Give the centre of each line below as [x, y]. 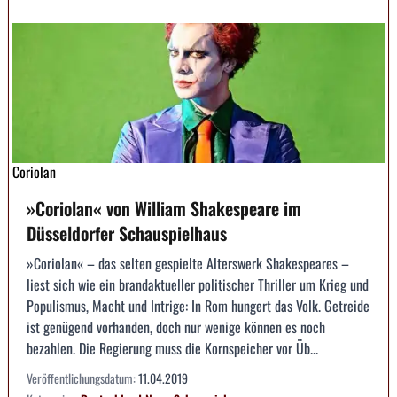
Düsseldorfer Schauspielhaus [127, 233]
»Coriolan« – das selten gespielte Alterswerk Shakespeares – [188, 263]
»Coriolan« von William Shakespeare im [164, 208]
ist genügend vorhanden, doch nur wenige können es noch [176, 327]
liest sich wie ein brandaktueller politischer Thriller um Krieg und [198, 284]
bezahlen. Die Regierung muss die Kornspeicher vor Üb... [172, 348]
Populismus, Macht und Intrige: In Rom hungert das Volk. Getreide [198, 305]
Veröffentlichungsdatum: [82, 378]
